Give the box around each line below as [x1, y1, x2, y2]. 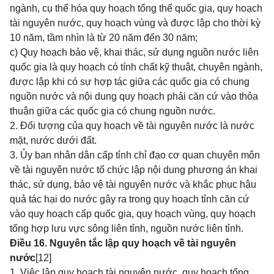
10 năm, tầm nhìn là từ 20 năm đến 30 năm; [10, 32, 198, 43]
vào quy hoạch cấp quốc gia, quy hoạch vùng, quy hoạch [10, 209, 256, 219]
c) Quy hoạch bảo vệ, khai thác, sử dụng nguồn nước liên [10, 47, 259, 57]
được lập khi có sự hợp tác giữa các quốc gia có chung [10, 76, 250, 87]
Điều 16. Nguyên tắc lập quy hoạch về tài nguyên [10, 238, 236, 248]
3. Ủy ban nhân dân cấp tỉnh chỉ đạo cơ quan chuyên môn [10, 150, 260, 160]
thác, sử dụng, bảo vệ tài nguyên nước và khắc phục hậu [10, 179, 256, 190]
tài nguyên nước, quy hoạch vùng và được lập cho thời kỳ [10, 18, 261, 28]
